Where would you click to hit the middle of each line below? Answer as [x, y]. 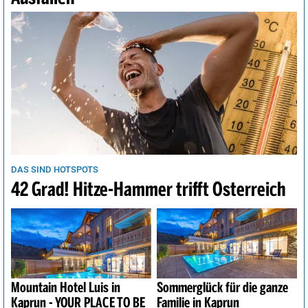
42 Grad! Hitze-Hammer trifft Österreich [148, 191]
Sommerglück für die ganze [223, 288]
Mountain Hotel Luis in [66, 288]
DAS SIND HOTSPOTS [55, 170]
